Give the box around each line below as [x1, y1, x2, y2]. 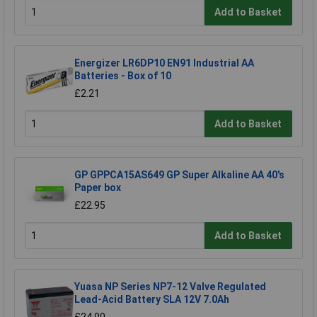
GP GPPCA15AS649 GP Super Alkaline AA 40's [74, 169, 284, 181]
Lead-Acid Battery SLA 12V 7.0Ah [74, 294, 229, 306]
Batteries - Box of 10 [74, 70, 171, 82]
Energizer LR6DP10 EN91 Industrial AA [74, 57, 254, 69]
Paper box [74, 182, 121, 194]
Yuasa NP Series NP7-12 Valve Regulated [74, 281, 266, 293]
